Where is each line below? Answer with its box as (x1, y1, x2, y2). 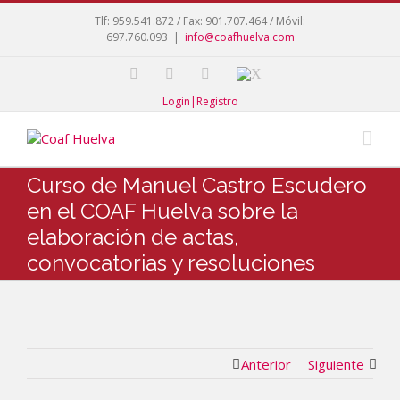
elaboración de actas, (27, 224, 239, 250)
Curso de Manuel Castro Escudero (27, 172, 367, 198)
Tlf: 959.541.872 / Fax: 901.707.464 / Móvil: (95, 13, 305, 29)
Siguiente (308, 355, 364, 373)
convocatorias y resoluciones (27, 250, 315, 276)
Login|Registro (162, 94, 238, 109)
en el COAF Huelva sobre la (27, 198, 298, 224)
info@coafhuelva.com (184, 29, 295, 45)
